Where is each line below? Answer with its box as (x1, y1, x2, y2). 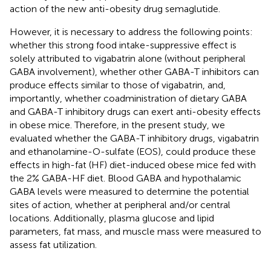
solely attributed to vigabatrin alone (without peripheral (10, 52, 246, 64)
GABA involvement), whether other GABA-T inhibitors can (10, 65, 259, 77)
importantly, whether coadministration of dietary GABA (10, 92, 247, 104)
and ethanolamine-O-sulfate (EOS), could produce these (10, 145, 256, 157)
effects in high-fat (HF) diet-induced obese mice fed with (10, 158, 256, 171)
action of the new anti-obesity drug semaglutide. (10, 2, 220, 15)
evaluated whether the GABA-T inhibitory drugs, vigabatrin (10, 132, 259, 144)
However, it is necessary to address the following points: (10, 25, 253, 38)
